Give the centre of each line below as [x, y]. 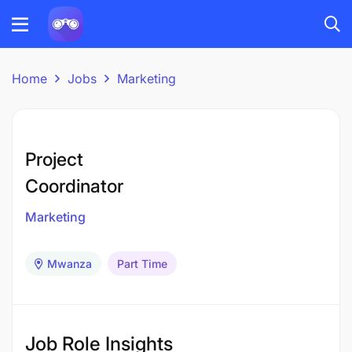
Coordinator [74, 186]
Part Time [142, 264]
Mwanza [70, 264]
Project [54, 159]
